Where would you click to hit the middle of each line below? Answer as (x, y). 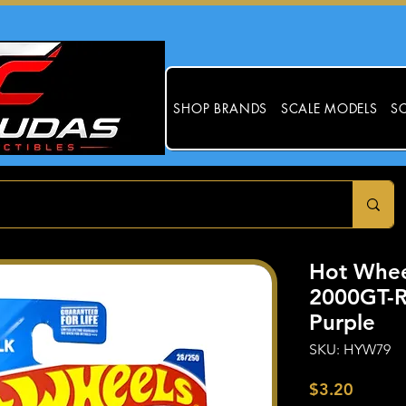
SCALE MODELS (329, 108)
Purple (342, 323)
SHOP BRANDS (221, 108)
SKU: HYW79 (349, 350)
